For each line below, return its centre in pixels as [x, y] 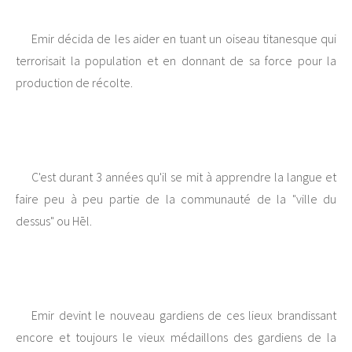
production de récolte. [74, 83]
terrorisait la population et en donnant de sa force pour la [176, 61]
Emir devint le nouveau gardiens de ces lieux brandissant [184, 315]
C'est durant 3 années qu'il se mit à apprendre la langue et [184, 177]
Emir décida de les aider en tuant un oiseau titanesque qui [184, 39]
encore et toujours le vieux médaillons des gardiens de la [176, 337]
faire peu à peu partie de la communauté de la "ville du [176, 199]
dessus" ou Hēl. [54, 221]
